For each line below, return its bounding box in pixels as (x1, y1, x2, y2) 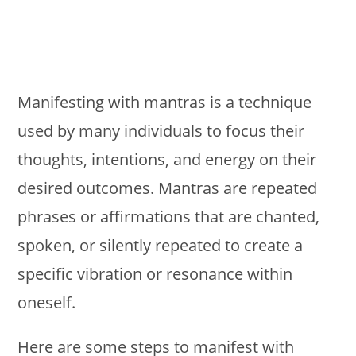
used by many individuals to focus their (17, 120, 305, 141)
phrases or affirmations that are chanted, (17, 206, 320, 227)
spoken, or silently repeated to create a (17, 234, 304, 256)
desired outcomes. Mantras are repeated (17, 177, 318, 199)
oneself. (17, 292, 76, 313)
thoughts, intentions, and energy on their (17, 149, 317, 170)
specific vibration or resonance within (17, 263, 293, 284)
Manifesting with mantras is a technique (17, 91, 312, 113)
